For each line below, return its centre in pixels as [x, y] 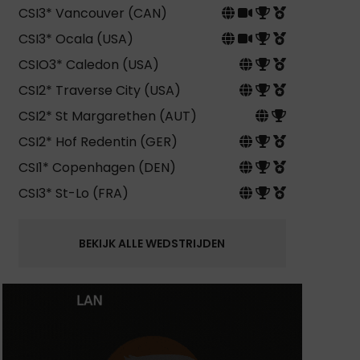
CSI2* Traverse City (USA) [99, 91]
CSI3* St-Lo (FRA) [73, 194]
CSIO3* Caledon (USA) [88, 65]
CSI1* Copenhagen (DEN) [97, 168]
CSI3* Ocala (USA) [76, 39]
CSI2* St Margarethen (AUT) [107, 117]
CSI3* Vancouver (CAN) [92, 14]
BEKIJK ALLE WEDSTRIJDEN [152, 243]
